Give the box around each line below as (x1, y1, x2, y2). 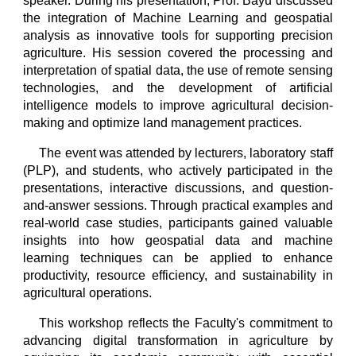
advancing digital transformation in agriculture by (23, 334, 333, 347)
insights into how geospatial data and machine (23, 234, 333, 247)
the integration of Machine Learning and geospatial (23, 11, 333, 25)
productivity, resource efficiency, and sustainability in (23, 269, 333, 282)
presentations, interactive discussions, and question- (23, 181, 333, 195)
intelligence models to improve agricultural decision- (23, 99, 333, 112)
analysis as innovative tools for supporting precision (23, 29, 333, 42)
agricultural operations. (23, 286, 153, 300)
